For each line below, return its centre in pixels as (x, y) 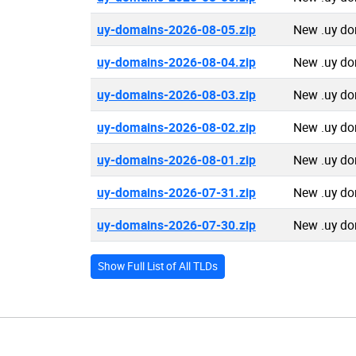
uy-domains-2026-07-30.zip (176, 225)
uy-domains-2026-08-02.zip (176, 127)
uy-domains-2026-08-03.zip (176, 95)
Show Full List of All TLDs (158, 266)
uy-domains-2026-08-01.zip (176, 160)
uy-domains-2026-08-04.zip (176, 62)
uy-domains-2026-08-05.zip (176, 29)
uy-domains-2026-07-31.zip (176, 192)
